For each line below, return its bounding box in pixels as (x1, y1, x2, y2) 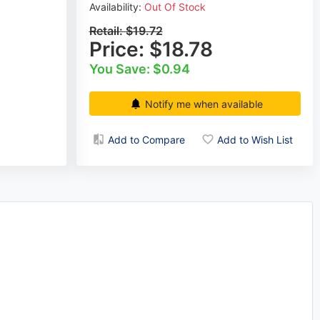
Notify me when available (144, 97, 263, 110)
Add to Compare (107, 133, 185, 146)
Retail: (89, 24, 126, 39)
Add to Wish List (216, 133, 293, 146)
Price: (89, 37, 149, 62)
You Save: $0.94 (89, 61, 190, 77)
